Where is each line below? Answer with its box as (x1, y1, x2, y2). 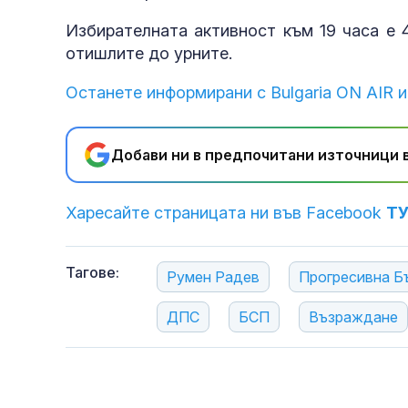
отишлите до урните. (66, 44, 232, 64)
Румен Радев (167, 268, 260, 287)
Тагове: (66, 263, 119, 282)
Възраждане (309, 308, 398, 327)
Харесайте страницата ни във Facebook (66, 203, 386, 223)
